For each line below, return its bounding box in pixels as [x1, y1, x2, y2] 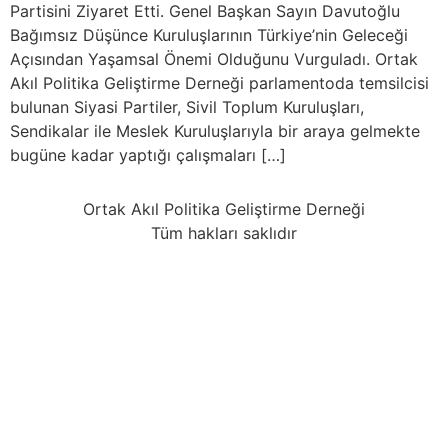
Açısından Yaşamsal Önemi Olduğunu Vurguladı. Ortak [10, 48, 418, 69]
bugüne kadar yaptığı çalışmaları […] [10, 144, 286, 165]
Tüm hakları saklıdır [151, 223, 297, 244]
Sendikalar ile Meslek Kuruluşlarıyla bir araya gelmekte [10, 120, 420, 141]
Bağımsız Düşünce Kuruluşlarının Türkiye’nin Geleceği [10, 24, 408, 45]
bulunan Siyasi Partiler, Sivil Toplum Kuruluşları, [10, 96, 364, 117]
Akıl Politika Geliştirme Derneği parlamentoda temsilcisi [10, 72, 429, 93]
